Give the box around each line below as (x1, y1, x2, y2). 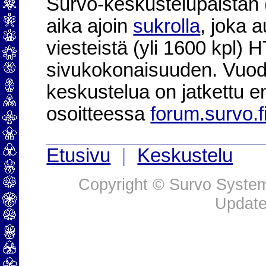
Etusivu (46, 145, 111, 167)
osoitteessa (46, 103, 151, 125)
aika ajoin (46, 15, 134, 37)
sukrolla (133, 15, 201, 37)
